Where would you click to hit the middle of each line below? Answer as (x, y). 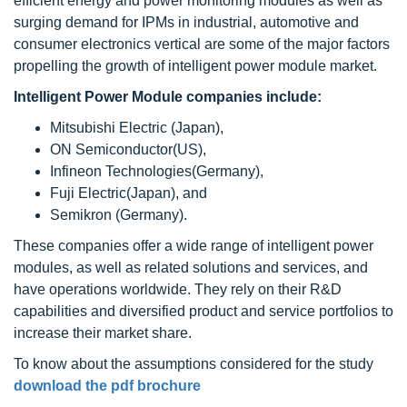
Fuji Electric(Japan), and (129, 193)
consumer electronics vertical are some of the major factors (202, 44)
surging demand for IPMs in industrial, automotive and (186, 22)
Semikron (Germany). (119, 215)
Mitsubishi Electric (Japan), (137, 128)
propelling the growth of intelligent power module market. (195, 66)
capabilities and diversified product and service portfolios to (203, 311)
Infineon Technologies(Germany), (157, 171)
